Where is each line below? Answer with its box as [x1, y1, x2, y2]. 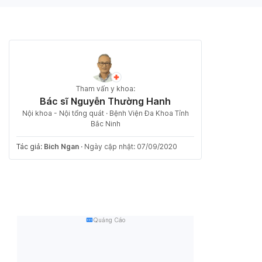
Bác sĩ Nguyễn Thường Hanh [40, 95, 171, 107]
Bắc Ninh [90, 119, 120, 128]
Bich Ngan [44, 142, 79, 151]
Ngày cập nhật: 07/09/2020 [84, 142, 177, 151]
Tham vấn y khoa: [75, 84, 135, 93]
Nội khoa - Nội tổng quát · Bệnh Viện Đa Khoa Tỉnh [22, 109, 189, 118]
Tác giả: [16, 142, 44, 151]
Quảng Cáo [92, 216, 125, 223]
